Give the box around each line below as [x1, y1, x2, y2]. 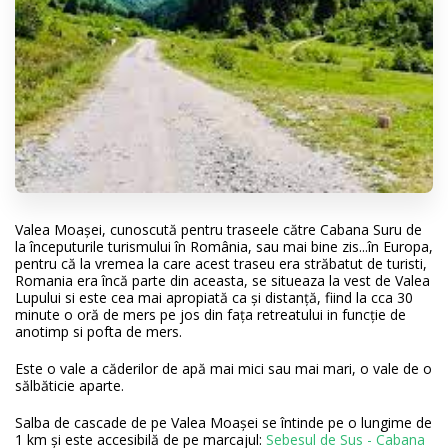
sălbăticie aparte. [15, 375, 124, 395]
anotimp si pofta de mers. [15, 321, 182, 341]
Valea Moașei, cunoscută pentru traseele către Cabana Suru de [15, 219, 422, 239]
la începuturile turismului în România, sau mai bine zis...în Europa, [15, 236, 433, 256]
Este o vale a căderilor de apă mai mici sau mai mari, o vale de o [15, 358, 432, 378]
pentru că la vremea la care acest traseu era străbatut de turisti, [15, 253, 427, 273]
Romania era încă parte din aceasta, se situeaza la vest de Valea [15, 270, 430, 290]
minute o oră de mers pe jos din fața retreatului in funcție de [15, 304, 406, 324]
